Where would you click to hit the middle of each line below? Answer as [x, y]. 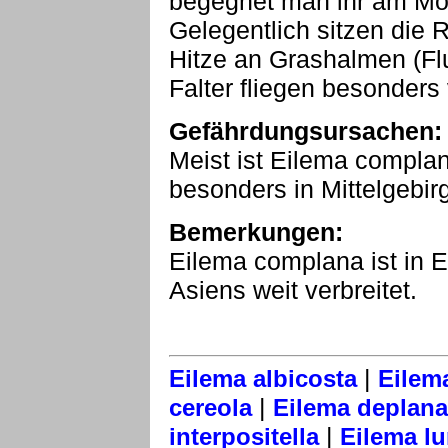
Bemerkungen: [256, 232]
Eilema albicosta [263, 378]
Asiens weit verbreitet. [293, 290]
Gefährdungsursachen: [305, 131]
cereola [210, 407]
